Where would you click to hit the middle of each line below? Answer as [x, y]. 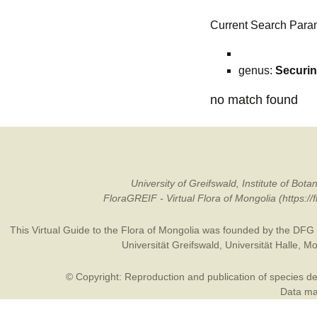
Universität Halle [261, 245]
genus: [257, 70]
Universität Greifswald [170, 245]
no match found [254, 100]
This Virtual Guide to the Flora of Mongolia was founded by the [151, 230]
